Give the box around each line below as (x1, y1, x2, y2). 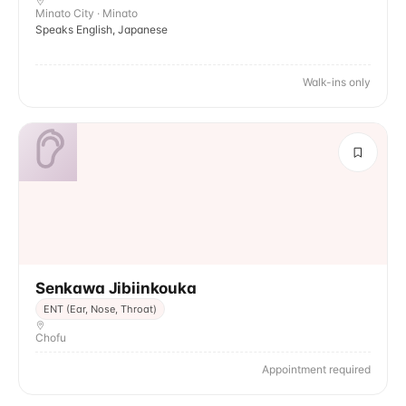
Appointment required (262, 362, 371, 376)
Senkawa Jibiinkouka (35, 279, 197, 297)
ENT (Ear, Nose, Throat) (43, 303, 157, 315)
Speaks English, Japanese (35, 23, 168, 36)
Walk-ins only (303, 75, 371, 89)
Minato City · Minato (35, 6, 138, 20)
